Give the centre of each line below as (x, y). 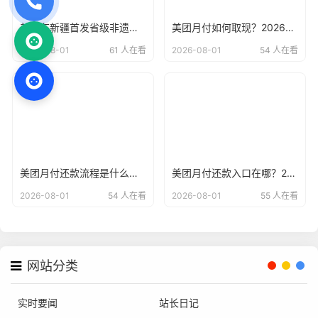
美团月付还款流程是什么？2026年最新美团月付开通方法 (133, 172)
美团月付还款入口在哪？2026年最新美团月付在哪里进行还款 (291, 172)
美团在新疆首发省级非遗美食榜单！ (133, 28)
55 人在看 (279, 195)
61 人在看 (128, 50)
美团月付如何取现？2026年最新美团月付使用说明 (290, 28)
